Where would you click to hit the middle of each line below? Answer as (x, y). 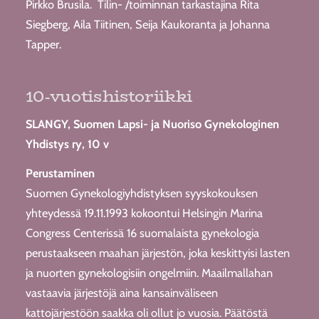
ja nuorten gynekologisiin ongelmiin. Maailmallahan (149, 273)
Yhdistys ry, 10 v (67, 144)
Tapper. (43, 45)
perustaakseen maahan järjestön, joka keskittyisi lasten (157, 253)
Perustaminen (60, 173)
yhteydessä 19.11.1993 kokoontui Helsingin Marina (144, 213)
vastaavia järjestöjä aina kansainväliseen (121, 293)
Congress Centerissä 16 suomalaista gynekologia (142, 233)
